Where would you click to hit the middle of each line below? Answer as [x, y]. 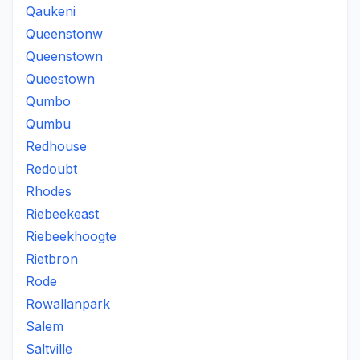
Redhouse [56, 146]
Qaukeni [51, 11]
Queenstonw [64, 34]
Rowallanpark [68, 304]
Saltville [49, 349]
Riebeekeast [62, 214]
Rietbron [52, 259]
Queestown [60, 79]
